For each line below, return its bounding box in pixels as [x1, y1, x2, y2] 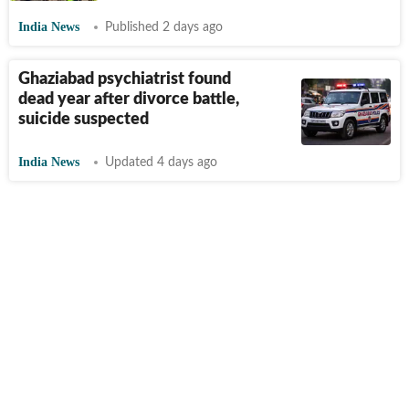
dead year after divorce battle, [18, 91, 239, 108]
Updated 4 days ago [105, 156, 217, 169]
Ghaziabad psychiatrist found [18, 71, 231, 88]
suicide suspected [18, 111, 149, 128]
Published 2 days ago [105, 21, 223, 34]
